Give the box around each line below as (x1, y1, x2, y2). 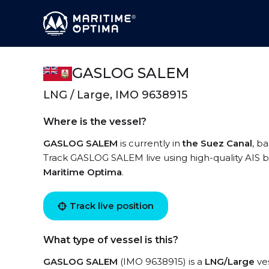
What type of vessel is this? (43, 234, 178, 246)
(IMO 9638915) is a (118, 256, 205, 267)
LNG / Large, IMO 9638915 (43, 88, 187, 101)
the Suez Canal (183, 138, 252, 149)
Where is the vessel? (43, 116, 147, 127)
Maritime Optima (43, 166, 122, 178)
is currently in (118, 138, 183, 149)
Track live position (70, 200, 154, 211)
